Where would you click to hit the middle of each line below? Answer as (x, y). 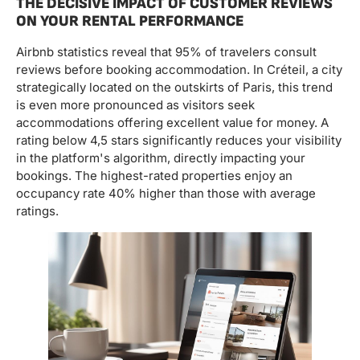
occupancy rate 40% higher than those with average (166, 194)
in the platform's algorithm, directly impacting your (161, 158)
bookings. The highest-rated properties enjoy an (154, 176)
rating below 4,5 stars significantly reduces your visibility (179, 141)
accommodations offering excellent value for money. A (172, 123)
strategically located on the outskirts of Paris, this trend (174, 88)
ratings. (37, 211)
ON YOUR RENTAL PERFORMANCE (130, 22)
